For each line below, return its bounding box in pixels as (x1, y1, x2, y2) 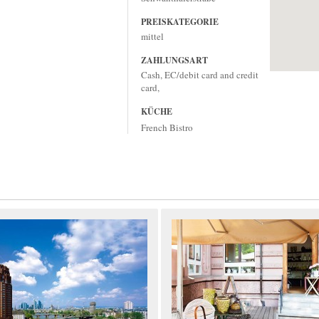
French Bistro (141, 121, 193, 134)
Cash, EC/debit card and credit (141, 68, 258, 81)
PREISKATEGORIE (141, 16, 219, 28)
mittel (141, 30, 164, 43)
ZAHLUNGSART (141, 54, 208, 66)
